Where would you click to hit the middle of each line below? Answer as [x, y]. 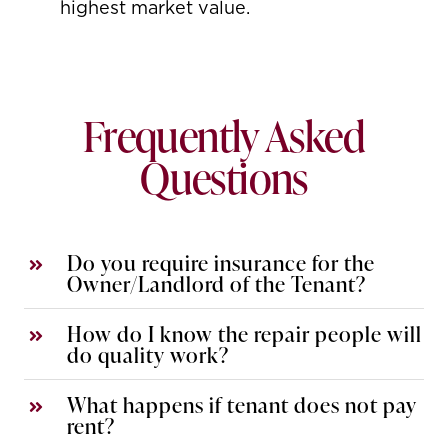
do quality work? [147, 354]
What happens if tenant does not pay [241, 404]
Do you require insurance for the [220, 262]
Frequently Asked [224, 134]
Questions [224, 176]
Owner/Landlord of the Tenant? [216, 283]
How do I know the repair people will [244, 333]
